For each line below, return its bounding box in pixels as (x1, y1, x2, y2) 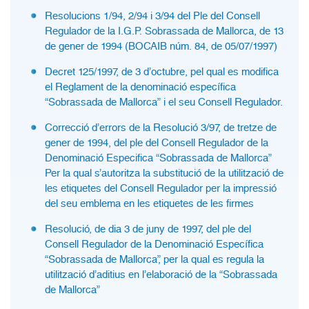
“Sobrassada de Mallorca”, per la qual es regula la (45, 253, 264, 266)
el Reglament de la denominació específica (45, 81, 236, 93)
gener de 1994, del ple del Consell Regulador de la (45, 137, 268, 149)
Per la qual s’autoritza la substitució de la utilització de (45, 167, 283, 179)
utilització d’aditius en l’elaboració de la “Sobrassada (45, 268, 277, 281)
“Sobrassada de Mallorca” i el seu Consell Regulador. (45, 96, 283, 108)
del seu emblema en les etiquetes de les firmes (45, 197, 254, 210)
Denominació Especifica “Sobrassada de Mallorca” (45, 152, 272, 164)
